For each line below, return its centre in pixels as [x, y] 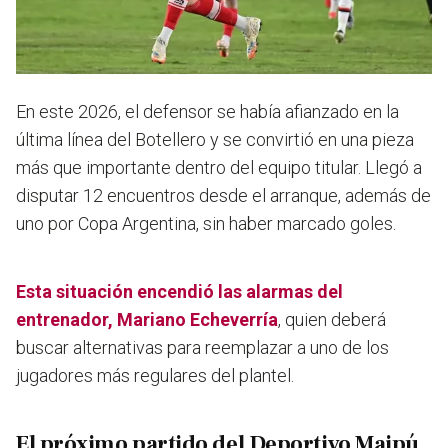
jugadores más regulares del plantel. [155, 376]
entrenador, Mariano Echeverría [147, 320]
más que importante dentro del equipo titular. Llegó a [219, 168]
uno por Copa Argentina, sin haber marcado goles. [206, 224]
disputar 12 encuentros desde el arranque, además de [223, 196]
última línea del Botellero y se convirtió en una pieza [215, 140]
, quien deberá [332, 320]
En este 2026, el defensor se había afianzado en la [207, 112]
